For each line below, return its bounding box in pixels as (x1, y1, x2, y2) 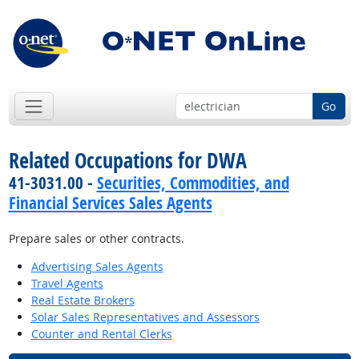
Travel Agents (30, 276, 103, 292)
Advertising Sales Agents (30, 259, 163, 275)
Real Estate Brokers (30, 292, 135, 309)
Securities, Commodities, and (96, 171, 289, 195)
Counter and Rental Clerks (30, 326, 172, 342)
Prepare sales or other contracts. (8, 231, 184, 247)
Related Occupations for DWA (8, 146, 247, 175)
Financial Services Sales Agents (8, 192, 212, 215)
